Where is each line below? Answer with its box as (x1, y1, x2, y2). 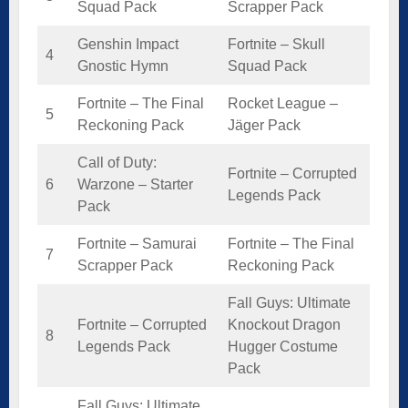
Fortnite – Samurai (77, 235, 197, 251)
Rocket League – (228, 95, 338, 111)
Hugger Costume (228, 338, 338, 354)
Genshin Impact (77, 36, 178, 52)
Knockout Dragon (228, 316, 341, 332)
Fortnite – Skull (228, 36, 325, 52)
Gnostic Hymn (77, 57, 168, 74)
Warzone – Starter (77, 176, 193, 192)
